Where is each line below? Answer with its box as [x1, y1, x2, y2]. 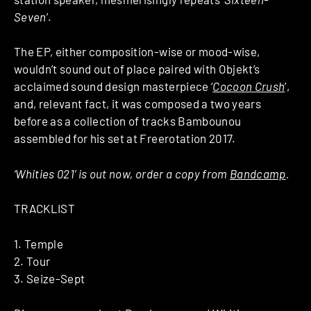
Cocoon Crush [212, 79, 285, 94]
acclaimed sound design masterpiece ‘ [14, 79, 213, 94]
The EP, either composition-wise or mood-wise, [14, 44, 260, 59]
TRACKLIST [14, 201, 76, 216]
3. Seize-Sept [14, 271, 85, 285]
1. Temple [14, 236, 64, 251]
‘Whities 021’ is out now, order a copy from [14, 166, 230, 180]
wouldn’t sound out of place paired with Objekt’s [14, 62, 260, 76]
